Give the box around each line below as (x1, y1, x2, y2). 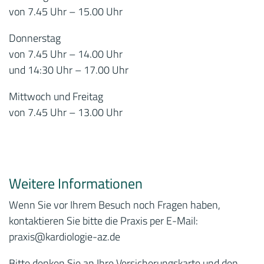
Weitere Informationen (9, 172, 143, 194)
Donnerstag (9, 29, 61, 46)
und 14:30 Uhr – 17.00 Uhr (9, 61, 128, 78)
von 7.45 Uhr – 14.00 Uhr (9, 45, 123, 62)
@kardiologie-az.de (35, 228, 120, 245)
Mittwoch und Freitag (9, 88, 103, 104)
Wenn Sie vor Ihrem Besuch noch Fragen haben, (9, 196, 220, 213)
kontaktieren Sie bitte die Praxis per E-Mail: (9, 212, 198, 229)
